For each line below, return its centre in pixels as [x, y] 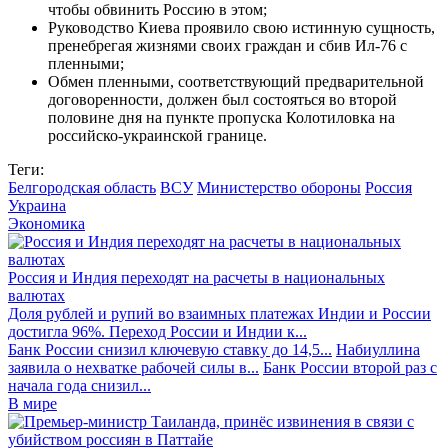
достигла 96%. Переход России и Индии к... [157, 331]
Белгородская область [82, 187]
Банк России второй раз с [350, 367]
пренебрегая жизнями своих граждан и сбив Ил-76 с [227, 45]
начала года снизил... [79, 385]
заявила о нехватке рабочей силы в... [133, 367]
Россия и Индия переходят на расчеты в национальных [196, 277]
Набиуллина [378, 349]
